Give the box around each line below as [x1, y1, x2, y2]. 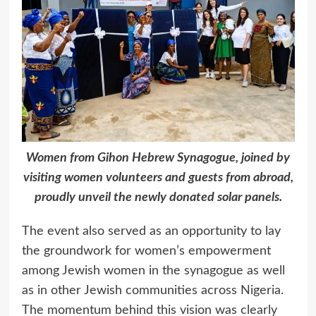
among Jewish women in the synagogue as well [21, 264, 285, 277]
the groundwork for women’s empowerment [21, 244, 271, 257]
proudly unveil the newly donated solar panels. [34, 190, 282, 204]
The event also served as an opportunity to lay [21, 224, 281, 238]
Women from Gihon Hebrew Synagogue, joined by [26, 151, 290, 164]
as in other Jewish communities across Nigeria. [21, 284, 284, 297]
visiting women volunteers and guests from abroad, [23, 171, 293, 184]
